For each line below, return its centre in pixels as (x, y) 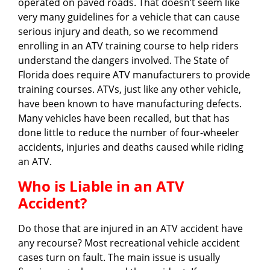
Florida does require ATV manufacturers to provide (134, 75)
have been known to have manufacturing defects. (130, 104)
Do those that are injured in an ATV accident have (130, 228)
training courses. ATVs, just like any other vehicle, (130, 89)
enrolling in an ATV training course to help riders (128, 46)
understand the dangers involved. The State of (123, 61)
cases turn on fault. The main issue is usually (119, 257)
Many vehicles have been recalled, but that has (124, 118)
